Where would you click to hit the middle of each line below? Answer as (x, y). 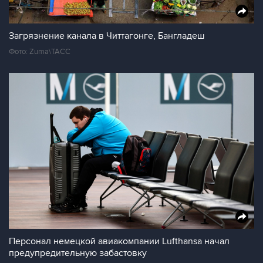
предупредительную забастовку (78, 253)
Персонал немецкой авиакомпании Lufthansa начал (119, 241)
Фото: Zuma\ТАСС (40, 52)
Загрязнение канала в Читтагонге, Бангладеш (107, 36)
